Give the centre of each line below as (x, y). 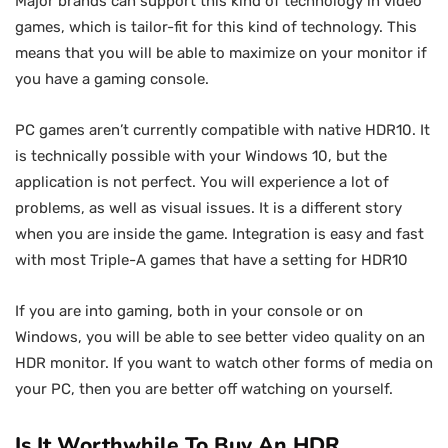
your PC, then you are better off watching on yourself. (204, 389)
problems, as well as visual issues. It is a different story (208, 208)
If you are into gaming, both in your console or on (189, 311)
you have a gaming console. (112, 79)
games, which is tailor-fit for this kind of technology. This (216, 27)
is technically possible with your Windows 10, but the (201, 156)
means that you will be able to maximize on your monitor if (221, 53)
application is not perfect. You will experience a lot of (202, 182)
